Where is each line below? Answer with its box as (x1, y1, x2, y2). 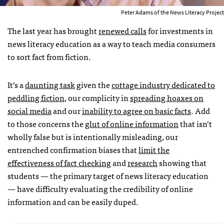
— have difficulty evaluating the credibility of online (7, 182, 193, 195)
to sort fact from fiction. (7, 50, 91, 63)
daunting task (25, 78, 75, 91)
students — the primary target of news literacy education (7, 169, 208, 182)
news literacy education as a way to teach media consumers (7, 37, 215, 50)
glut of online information (85, 117, 178, 130)
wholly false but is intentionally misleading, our (7, 130, 178, 143)
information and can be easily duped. (7, 195, 138, 208)
